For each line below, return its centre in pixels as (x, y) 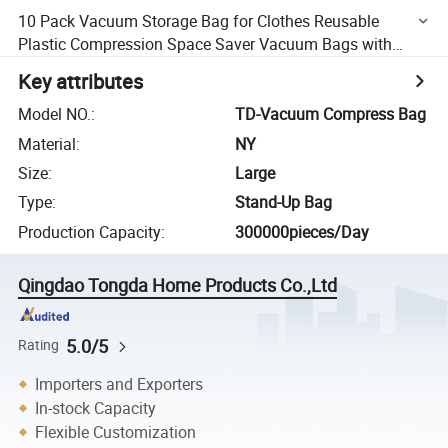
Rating (39, 345)
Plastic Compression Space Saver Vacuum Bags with (205, 43)
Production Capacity (90, 231)
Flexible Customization (116, 431)
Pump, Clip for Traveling (103, 66)
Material (47, 143)
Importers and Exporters (119, 383)
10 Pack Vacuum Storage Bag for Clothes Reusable (199, 20)
